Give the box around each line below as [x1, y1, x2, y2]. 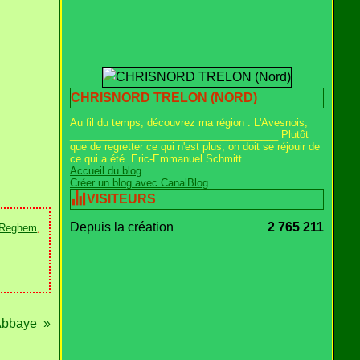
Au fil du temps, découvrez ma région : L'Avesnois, [70, 117, 308, 129]
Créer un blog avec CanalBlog [70, 177, 208, 189]
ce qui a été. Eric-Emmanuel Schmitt [70, 153, 242, 165]
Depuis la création [70, 220, 174, 234]
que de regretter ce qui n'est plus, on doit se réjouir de [70, 141, 320, 153]
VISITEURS [87, 192, 156, 206]
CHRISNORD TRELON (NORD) [71, 91, 257, 104]
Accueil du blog [70, 165, 141, 177]
